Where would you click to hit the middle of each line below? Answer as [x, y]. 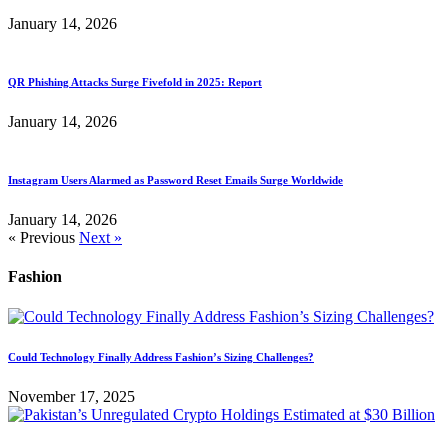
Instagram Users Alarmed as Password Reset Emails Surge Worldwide [175, 180]
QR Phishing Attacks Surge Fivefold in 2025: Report [135, 82]
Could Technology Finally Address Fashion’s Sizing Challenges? [161, 356]
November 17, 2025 [71, 396]
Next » [100, 238]
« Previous [41, 238]
